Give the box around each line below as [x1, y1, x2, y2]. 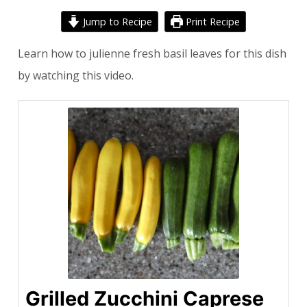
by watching [17, 68, 82, 84]
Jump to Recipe [79, 14, 152, 28]
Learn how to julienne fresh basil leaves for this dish [17, 46, 286, 62]
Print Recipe [183, 14, 241, 28]
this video [82, 68, 132, 84]
